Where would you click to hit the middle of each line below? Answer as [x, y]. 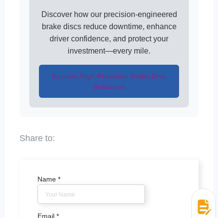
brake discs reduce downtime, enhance [109, 27]
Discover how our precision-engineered [109, 14]
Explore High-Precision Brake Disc [109, 76]
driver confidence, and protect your [109, 39]
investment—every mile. [109, 51]
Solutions [109, 87]
